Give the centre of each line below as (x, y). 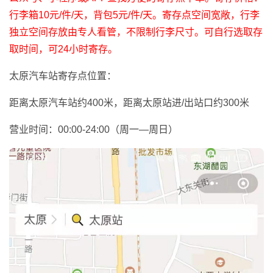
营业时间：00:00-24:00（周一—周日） (94, 130)
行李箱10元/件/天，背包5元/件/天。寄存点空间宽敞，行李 (134, 15)
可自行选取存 (233, 32)
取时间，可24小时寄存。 (63, 49)
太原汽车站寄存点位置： (63, 76)
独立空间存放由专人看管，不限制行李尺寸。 (107, 32)
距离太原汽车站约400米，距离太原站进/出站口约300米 (129, 103)
